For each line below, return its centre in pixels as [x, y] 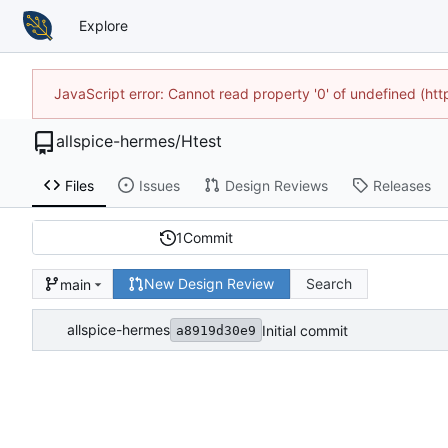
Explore [103, 26]
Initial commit [305, 330]
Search [329, 284]
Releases [401, 185]
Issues [159, 185]
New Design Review [209, 284]
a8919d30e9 [216, 330]
